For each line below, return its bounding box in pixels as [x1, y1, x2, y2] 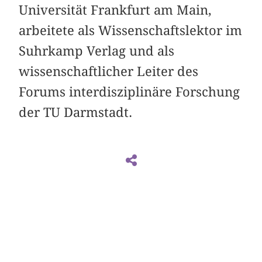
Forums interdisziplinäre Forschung [19, 84, 240, 100]
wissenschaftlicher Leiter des [19, 64, 199, 80]
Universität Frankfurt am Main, [19, 2, 212, 18]
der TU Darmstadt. [19, 105, 133, 120]
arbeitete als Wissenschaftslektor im [19, 23, 243, 39]
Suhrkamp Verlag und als [19, 43, 175, 59]
